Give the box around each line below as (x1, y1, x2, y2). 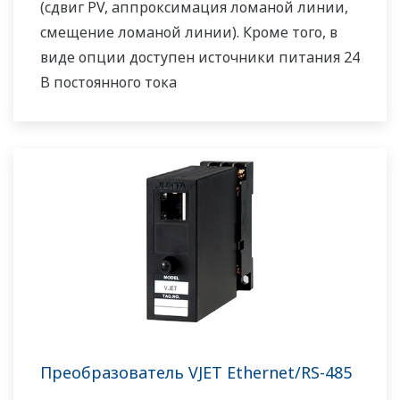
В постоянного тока (40, 72, 177, 93)
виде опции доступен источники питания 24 (40, 47, 360, 68)
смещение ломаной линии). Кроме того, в (40, 22, 337, 43)
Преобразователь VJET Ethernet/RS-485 (40, 362, 352, 384)
